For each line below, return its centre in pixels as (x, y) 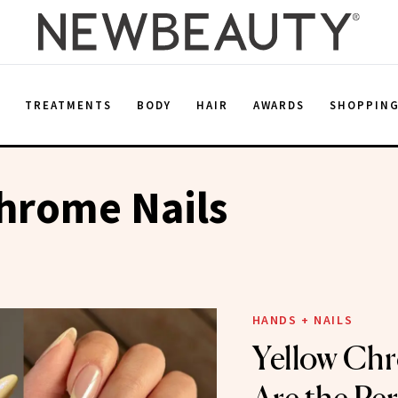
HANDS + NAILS (302, 320)
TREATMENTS (68, 105)
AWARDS (279, 105)
